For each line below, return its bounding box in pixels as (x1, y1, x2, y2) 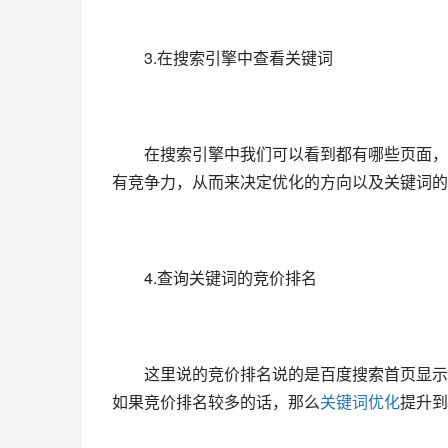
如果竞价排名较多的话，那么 (112, 390, 320, 414)
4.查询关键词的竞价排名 (112, 266, 317, 290)
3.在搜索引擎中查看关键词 (112, 46, 333, 70)
